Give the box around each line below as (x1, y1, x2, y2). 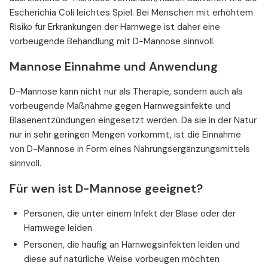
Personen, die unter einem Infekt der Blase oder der (24, 208, 236, 220)
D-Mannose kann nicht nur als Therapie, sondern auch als (10, 86, 243, 98)
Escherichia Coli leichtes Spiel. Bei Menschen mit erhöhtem (10, 7, 253, 19)
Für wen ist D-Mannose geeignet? (10, 181, 203, 197)
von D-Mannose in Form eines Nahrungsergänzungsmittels (10, 143, 250, 156)
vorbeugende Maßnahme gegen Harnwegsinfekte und (10, 100, 230, 112)
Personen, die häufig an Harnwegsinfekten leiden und (24, 239, 240, 251)
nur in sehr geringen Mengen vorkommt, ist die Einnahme (10, 129, 241, 141)
